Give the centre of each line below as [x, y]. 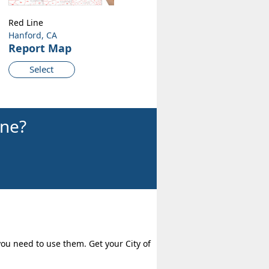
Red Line [26, 23]
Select [42, 69]
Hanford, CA [32, 35]
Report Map [40, 48]
